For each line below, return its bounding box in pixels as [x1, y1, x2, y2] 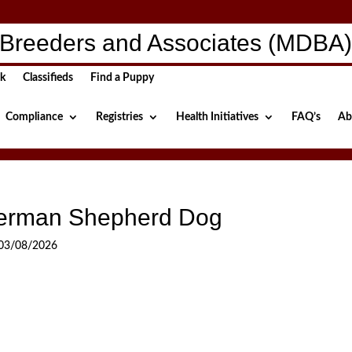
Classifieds [22, 72, 73, 83]
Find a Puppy [90, 72, 154, 83]
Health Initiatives [175, 112, 258, 123]
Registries [95, 112, 143, 123]
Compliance [5, 112, 63, 123]
